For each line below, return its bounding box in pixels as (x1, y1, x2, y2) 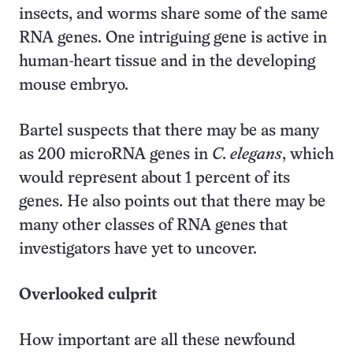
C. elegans (212, 147, 282, 162)
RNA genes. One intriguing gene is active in (19, 31, 327, 46)
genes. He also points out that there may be (19, 195, 325, 210)
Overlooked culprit (19, 288, 157, 303)
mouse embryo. (19, 78, 128, 93)
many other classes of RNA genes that (19, 218, 288, 233)
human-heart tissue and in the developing (19, 54, 315, 69)
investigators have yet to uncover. (19, 242, 257, 257)
